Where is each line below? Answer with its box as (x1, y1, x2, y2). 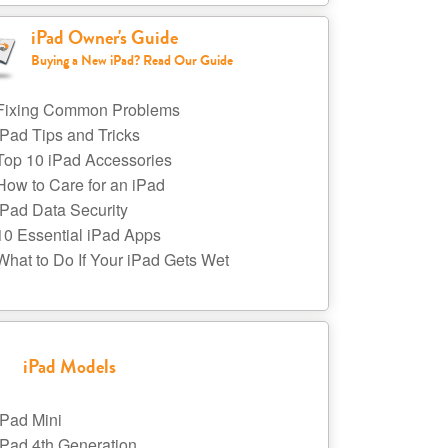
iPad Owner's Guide (30, 23, 178, 52)
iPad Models (22, 352, 116, 381)
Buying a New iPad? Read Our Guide (30, 50, 233, 70)
